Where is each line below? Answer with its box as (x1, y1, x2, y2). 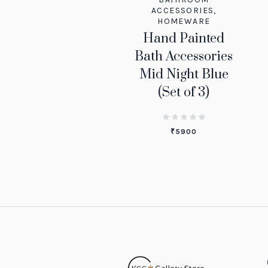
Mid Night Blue (139, 66, 229, 83)
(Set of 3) (158, 84, 210, 100)
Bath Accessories (135, 48, 233, 65)
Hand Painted (143, 30, 225, 47)
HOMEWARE (157, 16, 211, 26)
